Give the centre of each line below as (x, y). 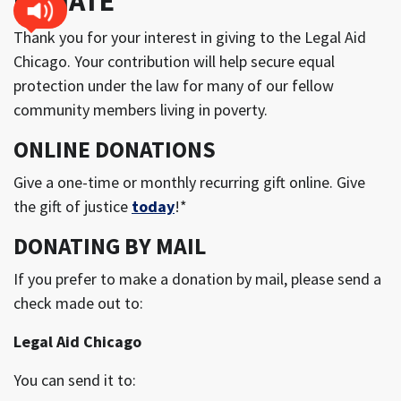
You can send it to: (75, 380)
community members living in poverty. (141, 109)
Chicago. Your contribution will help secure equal (174, 61)
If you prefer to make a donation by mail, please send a (197, 278)
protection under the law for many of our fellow (174, 85)
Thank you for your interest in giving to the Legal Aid (190, 37)
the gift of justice (73, 206)
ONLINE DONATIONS (115, 149)
